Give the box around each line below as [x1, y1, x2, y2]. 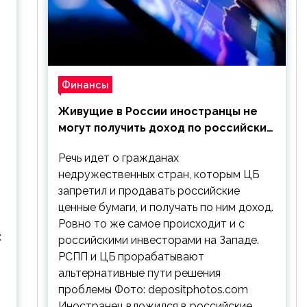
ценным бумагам [58, 138, 154, 151]
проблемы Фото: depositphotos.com [58, 283, 248, 296]
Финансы [61, 79, 109, 90]
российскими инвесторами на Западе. [58, 234, 259, 247]
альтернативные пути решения [58, 267, 221, 280]
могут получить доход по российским [58, 121, 275, 134]
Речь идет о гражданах [58, 151, 179, 164]
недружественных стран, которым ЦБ [58, 168, 259, 181]
